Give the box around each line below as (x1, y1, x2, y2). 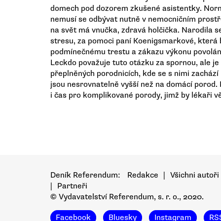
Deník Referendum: (50, 170, 122, 180)
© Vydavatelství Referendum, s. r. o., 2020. (50, 192, 204, 202)
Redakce (127, 170, 158, 180)
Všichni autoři (170, 170, 219, 180)
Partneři (57, 181, 87, 191)
